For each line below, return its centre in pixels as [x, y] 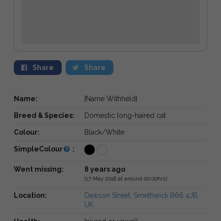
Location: [30, 195]
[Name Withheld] [110, 98]
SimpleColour [38, 149]
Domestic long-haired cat [125, 115]
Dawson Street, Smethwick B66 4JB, [141, 195]
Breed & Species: [44, 115]
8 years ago [105, 169]
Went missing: [39, 169]
